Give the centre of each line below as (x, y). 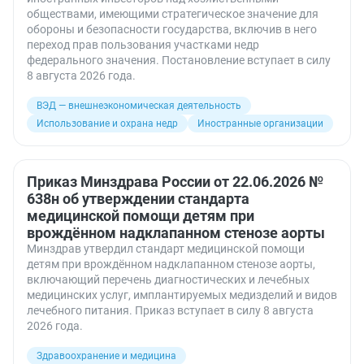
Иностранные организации (260, 123)
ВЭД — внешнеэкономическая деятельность (139, 106)
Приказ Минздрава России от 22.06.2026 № (175, 182)
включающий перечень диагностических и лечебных (168, 279)
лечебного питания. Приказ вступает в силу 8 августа (170, 310)
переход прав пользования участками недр (143, 45)
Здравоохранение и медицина (106, 356)
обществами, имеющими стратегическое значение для (173, 14)
